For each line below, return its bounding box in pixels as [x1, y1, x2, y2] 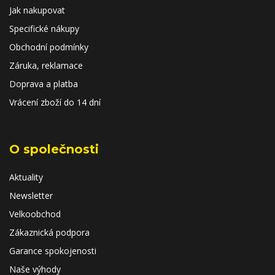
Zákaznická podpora [9, 227, 90, 238]
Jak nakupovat [9, 4, 65, 16]
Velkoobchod [9, 208, 61, 220]
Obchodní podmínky [9, 41, 88, 53]
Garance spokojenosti [9, 245, 96, 257]
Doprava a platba [9, 78, 78, 90]
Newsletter [9, 190, 53, 201]
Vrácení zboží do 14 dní [9, 96, 101, 108]
